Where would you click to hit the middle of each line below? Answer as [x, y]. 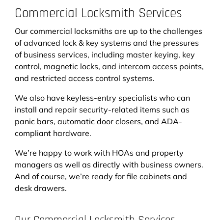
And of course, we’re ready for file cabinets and [101, 176]
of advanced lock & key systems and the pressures [107, 42]
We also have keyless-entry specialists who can [102, 97]
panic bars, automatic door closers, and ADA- [98, 121]
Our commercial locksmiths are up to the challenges [109, 31]
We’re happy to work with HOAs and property [99, 152]
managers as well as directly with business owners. [109, 164]
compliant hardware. [53, 133]
